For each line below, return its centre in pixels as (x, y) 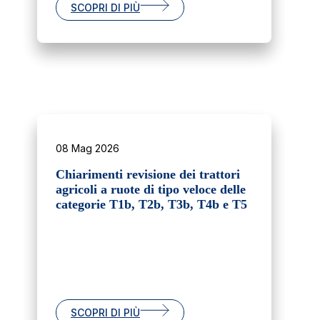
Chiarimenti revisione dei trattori (148, 175)
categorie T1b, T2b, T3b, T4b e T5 (151, 205)
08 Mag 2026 (87, 149)
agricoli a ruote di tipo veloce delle (151, 190)
